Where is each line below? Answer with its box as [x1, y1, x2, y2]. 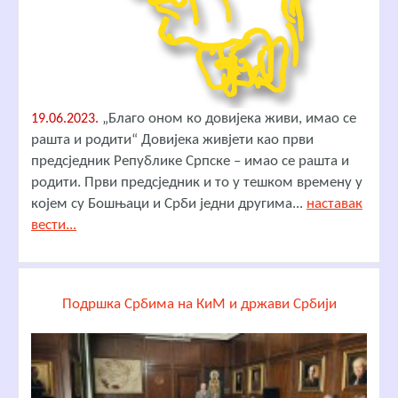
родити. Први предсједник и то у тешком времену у [31, 174, 362, 190]
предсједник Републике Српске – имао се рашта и [31, 153, 349, 169]
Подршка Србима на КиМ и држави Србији [61, 296, 337, 312]
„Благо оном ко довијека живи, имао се [99, 110, 356, 126]
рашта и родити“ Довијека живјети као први [31, 131, 314, 147]
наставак [306, 195, 362, 211]
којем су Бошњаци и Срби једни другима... [31, 195, 306, 211]
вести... [31, 217, 76, 233]
